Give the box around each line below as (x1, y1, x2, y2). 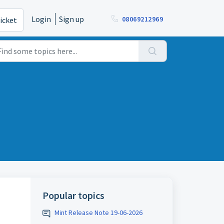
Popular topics (42, 189, 104, 201)
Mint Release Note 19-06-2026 (54, 208, 142, 217)
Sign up (59, 14, 84, 24)
